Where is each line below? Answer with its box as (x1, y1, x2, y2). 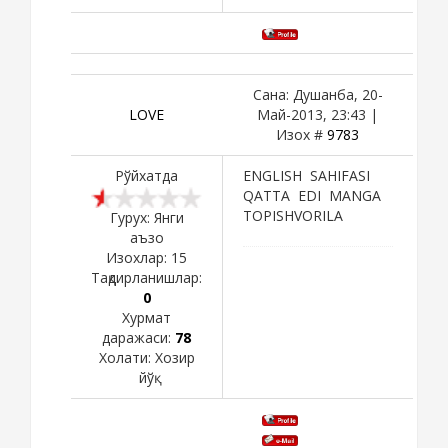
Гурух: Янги (109, 207, 184, 227)
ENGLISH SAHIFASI (243, 165, 378, 185)
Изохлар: (106, 247, 171, 267)
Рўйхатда (115, 165, 178, 185)
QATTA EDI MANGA (243, 185, 385, 205)
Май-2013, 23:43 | (257, 104, 378, 124)
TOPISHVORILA (243, 205, 343, 225)
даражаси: (102, 327, 175, 347)
